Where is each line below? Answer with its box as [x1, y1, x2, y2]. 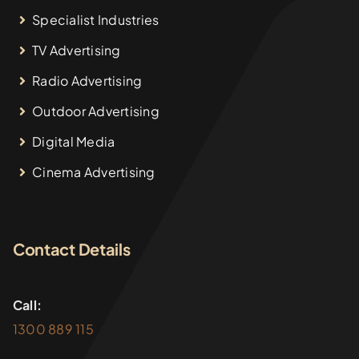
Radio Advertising [32, 72, 143, 90]
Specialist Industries [32, 11, 159, 29]
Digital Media [32, 133, 115, 151]
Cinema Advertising [32, 163, 155, 181]
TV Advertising [32, 42, 121, 59]
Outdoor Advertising [32, 103, 159, 120]
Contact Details [12, 239, 131, 260]
